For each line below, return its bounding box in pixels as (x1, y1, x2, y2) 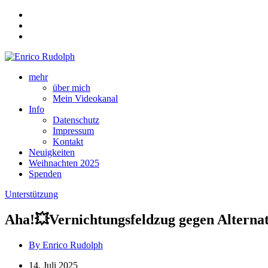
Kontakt (53, 136, 83, 147)
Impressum (53, 126, 94, 136)
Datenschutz (53, 115, 99, 125)
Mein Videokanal (53, 93, 118, 103)
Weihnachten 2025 (29, 158, 99, 168)
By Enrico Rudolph (29, 239, 103, 250)
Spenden (29, 169, 62, 179)
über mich (53, 83, 90, 93)
